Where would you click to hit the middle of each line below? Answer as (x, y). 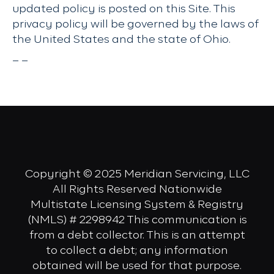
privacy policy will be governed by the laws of (135, 24)
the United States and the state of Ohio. (121, 40)
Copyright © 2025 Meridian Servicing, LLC (137, 174)
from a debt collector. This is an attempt (137, 235)
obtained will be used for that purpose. (137, 266)
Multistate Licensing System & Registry (137, 205)
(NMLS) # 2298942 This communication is (137, 220)
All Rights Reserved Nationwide (137, 190)
